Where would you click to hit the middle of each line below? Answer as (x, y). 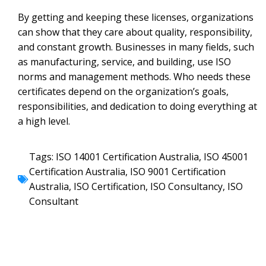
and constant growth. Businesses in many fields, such (136, 47)
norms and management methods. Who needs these (134, 77)
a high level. (44, 121)
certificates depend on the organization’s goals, (123, 92)
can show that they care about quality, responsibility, (135, 32)
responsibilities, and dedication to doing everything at (137, 107)
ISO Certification (110, 186)
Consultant (54, 201)
